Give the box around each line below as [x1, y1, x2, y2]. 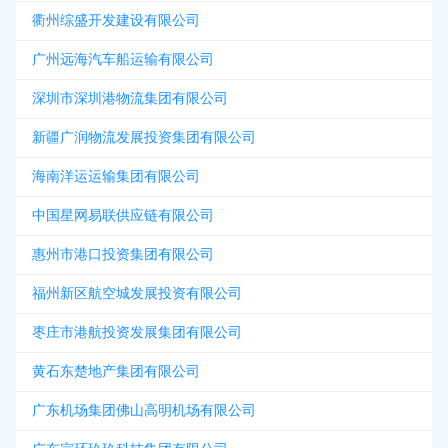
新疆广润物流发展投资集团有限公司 [32, 130, 256, 145]
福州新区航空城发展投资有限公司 [32, 286, 242, 301]
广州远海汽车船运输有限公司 [32, 52, 214, 67]
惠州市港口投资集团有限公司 [32, 247, 214, 262]
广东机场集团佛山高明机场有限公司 [32, 403, 256, 418]
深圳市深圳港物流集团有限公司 [32, 91, 228, 106]
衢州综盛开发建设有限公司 [32, 13, 200, 28]
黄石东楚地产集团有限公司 [32, 364, 200, 379]
